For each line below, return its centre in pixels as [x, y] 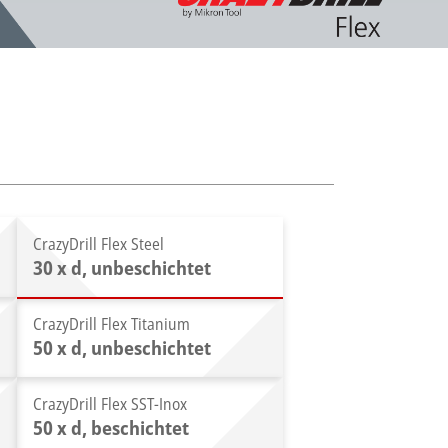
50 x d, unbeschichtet [123, 347]
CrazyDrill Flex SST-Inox [109, 404]
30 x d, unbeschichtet [123, 267]
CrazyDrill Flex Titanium [111, 324]
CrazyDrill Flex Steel [98, 244]
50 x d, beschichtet [112, 427]
